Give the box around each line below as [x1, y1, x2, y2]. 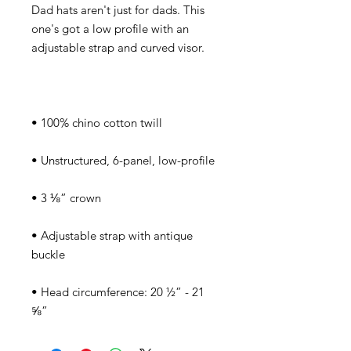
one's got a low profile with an [31, 20, 189, 36]
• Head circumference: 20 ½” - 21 [31, 284, 204, 299]
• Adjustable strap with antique [31, 227, 193, 243]
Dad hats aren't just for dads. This [31, 2, 204, 17]
